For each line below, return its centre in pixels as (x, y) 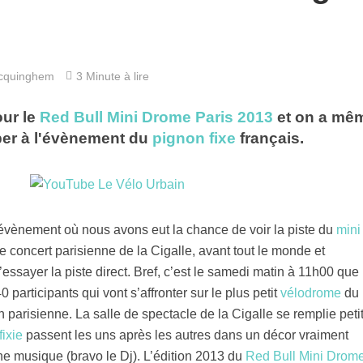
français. (269, 138)
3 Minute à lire (112, 76)
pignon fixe (194, 138)
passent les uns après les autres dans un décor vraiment (185, 335)
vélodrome (310, 293)
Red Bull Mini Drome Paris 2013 (156, 117)
